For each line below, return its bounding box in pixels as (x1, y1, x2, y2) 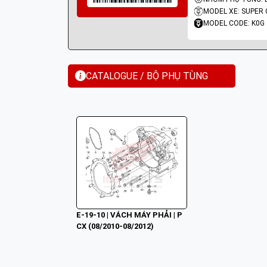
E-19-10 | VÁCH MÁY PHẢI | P (76, 210, 182, 219)
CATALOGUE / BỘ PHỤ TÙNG (86, 70, 208, 82)
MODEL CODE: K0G (203, 19, 265, 27)
